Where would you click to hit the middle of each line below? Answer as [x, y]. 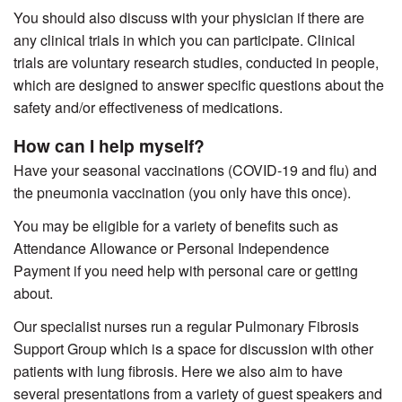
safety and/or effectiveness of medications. [148, 108]
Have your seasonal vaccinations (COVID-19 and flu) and [195, 170]
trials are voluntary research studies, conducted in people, [196, 63]
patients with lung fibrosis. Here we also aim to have [178, 371]
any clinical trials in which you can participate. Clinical [184, 40]
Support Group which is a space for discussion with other [193, 349]
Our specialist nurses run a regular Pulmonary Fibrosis [186, 327]
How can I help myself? [109, 146]
